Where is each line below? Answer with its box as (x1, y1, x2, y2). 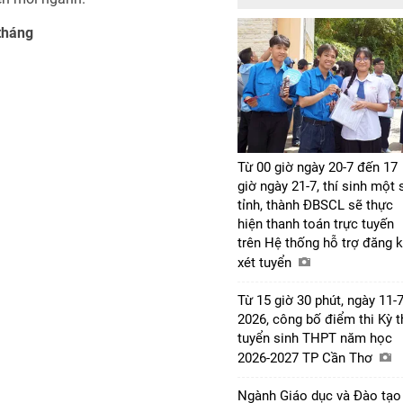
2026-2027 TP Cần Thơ (237, 349, 376, 366)
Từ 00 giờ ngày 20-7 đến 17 (237, 158, 398, 175)
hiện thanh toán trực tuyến (237, 215, 394, 232)
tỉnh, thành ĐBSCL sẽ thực (237, 196, 393, 213)
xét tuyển (237, 254, 295, 271)
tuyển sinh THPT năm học (237, 329, 392, 346)
